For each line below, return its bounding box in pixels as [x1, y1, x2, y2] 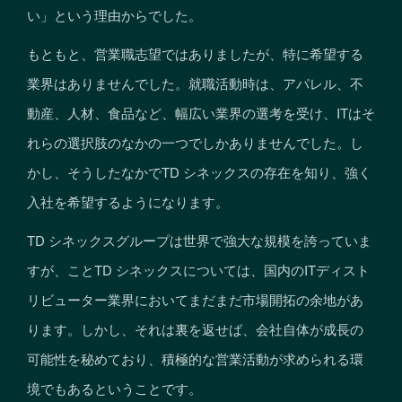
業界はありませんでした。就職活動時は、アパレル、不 [27, 73, 363, 92]
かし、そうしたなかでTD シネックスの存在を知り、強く [27, 162, 371, 181]
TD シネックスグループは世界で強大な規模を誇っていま [27, 230, 371, 249]
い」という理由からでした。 [27, 4, 202, 24]
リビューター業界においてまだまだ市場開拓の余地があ [27, 289, 363, 309]
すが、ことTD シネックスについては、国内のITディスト [27, 259, 370, 279]
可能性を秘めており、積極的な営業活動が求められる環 [27, 348, 363, 368]
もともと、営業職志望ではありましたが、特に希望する [27, 43, 363, 63]
